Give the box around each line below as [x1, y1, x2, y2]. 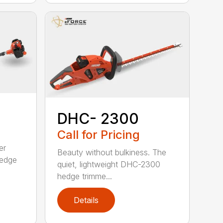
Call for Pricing [57, 127, 140, 142]
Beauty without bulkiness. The [57, 147, 167, 157]
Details [74, 195, 99, 205]
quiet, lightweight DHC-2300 [57, 159, 161, 169]
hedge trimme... [57, 171, 112, 181]
